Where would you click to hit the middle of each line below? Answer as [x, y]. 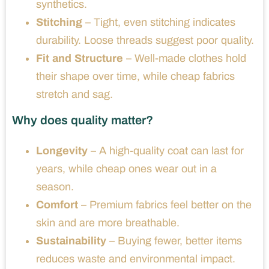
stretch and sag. [74, 95]
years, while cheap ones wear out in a [126, 169]
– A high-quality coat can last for [166, 151]
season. [55, 187]
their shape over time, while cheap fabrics [135, 77]
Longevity [62, 151]
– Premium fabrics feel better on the [165, 205]
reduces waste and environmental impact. [136, 259]
